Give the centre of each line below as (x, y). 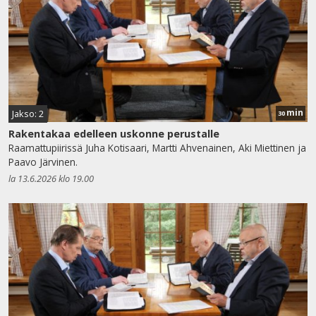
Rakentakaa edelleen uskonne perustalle (114, 133)
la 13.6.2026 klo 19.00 (51, 178)
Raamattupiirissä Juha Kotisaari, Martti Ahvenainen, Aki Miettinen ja (157, 147)
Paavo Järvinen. (43, 162)
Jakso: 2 (28, 113)
